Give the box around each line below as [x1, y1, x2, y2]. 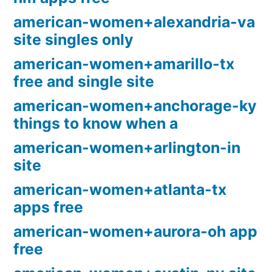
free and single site [13, 72, 154, 91]
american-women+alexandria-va [13, 13, 255, 32]
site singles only [13, 30, 134, 49]
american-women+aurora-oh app [13, 222, 257, 241]
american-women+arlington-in [13, 138, 240, 157]
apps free [13, 198, 83, 217]
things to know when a [13, 114, 178, 133]
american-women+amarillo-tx [13, 55, 234, 73]
